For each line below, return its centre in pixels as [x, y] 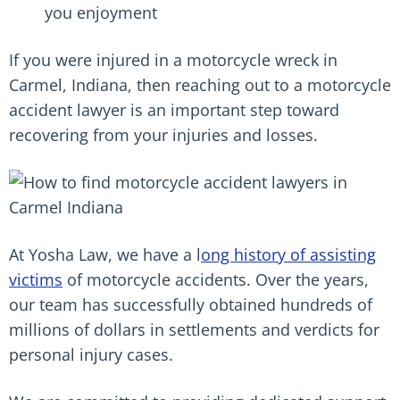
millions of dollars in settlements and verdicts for [194, 329]
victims [36, 279]
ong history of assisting [288, 254]
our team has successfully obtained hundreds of [191, 304]
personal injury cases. [91, 354]
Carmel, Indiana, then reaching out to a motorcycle [200, 85]
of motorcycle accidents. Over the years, [216, 279]
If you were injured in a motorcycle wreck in [173, 60]
